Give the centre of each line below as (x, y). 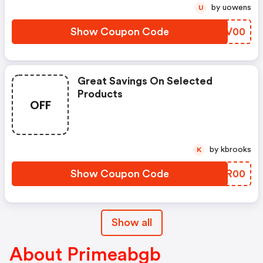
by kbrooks (236, 150)
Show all (131, 222)
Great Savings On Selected (145, 81)
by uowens (237, 8)
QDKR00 (223, 174)
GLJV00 (225, 32)
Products (100, 94)
